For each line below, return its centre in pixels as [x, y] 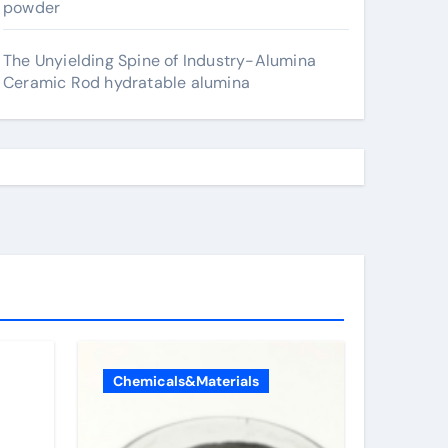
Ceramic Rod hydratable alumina [126, 82]
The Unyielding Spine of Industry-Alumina [159, 60]
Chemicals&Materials [186, 381]
